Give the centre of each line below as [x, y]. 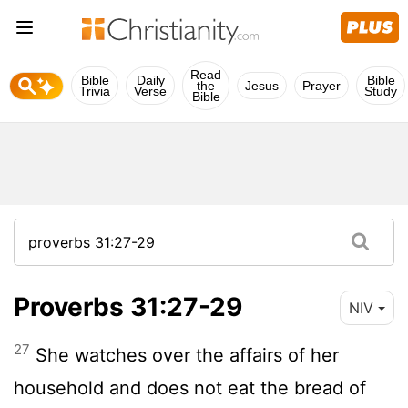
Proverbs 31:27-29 [128, 306]
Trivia [95, 91]
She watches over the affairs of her [184, 355]
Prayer [321, 86]
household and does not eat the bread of [190, 388]
